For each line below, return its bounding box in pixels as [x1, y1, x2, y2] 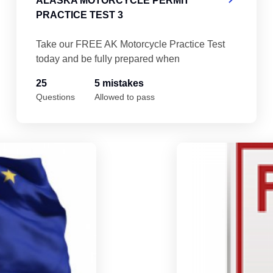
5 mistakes [94, 77, 144, 88]
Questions [36, 91, 76, 102]
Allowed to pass [94, 91, 155, 102]
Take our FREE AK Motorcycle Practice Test [36, 38, 225, 49]
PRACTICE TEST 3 [36, 9, 124, 20]
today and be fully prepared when [36, 53, 180, 64]
